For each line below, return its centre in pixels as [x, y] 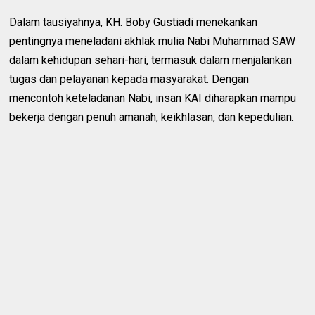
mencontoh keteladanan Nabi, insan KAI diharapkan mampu [153, 98]
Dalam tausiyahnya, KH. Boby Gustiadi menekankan [134, 22]
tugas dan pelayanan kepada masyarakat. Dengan [129, 79]
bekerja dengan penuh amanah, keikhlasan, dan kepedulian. [152, 117]
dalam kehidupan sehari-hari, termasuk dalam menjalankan [151, 60]
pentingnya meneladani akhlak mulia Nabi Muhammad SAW [153, 41]
